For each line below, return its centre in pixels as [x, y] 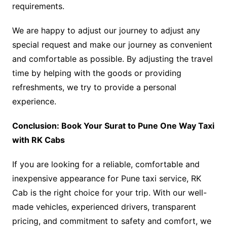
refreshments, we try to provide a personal [94, 87]
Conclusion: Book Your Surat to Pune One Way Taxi [113, 126]
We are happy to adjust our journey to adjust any [106, 31]
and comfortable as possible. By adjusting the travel [112, 59]
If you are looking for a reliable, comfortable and [106, 164]
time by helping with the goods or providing [97, 73]
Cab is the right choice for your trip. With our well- [109, 193]
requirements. [38, 6]
